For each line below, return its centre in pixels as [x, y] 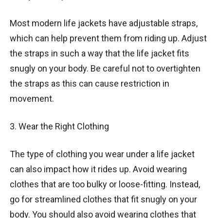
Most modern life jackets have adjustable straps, [104, 23]
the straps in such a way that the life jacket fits [100, 53]
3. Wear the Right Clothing [59, 126]
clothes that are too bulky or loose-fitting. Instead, [105, 184]
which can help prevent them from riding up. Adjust [108, 38]
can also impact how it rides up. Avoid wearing [98, 169]
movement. [32, 98]
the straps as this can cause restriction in [90, 83]
